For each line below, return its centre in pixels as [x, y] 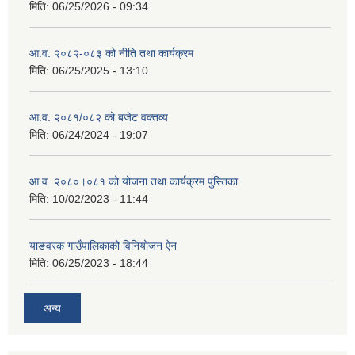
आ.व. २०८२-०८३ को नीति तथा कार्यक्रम [111, 53]
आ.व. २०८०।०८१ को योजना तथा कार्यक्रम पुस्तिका [134, 182]
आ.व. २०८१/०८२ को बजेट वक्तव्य [99, 118]
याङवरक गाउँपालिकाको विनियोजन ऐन [103, 246]
